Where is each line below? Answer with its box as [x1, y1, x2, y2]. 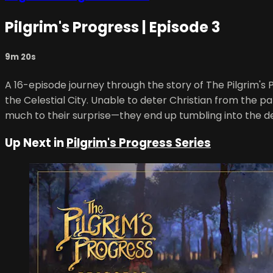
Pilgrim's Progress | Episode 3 [5, 17, 220, 38]
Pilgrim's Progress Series [66, 135, 211, 152]
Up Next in [5, 135, 66, 152]
